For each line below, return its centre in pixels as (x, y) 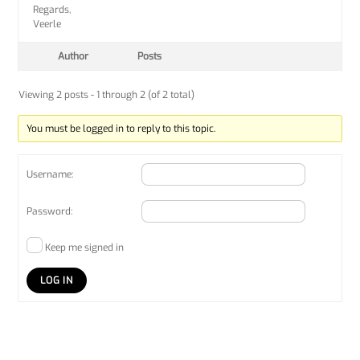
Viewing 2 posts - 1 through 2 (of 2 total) (107, 95)
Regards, (52, 10)
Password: (50, 212)
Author (74, 57)
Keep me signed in (85, 248)
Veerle (47, 25)
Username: (50, 175)
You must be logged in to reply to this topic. (121, 129)
